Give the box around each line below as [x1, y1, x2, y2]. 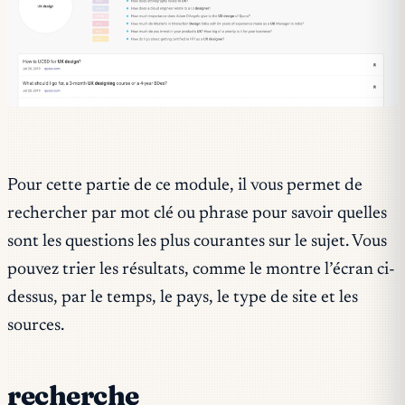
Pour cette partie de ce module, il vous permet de [7, 176, 363, 194]
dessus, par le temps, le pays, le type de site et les [7, 288, 358, 306]
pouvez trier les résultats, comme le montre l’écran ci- [7, 260, 395, 278]
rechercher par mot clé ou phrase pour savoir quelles [7, 204, 387, 222]
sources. [7, 316, 64, 334]
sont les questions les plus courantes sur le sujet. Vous [7, 232, 387, 250]
